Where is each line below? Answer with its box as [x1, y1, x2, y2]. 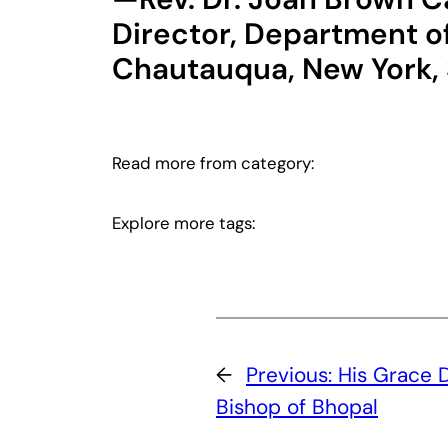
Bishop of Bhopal [216, 392, 378, 420]
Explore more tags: [112, 211, 255, 234]
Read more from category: [112, 152, 314, 175]
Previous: [246, 360, 338, 388]
